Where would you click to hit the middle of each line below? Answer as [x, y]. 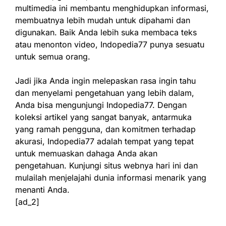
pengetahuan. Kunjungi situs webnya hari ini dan [106, 165]
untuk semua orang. [53, 56]
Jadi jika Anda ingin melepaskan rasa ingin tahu [105, 81]
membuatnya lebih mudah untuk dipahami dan [103, 20]
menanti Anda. [42, 190]
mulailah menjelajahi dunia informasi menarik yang [111, 178]
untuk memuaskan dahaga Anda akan [86, 153]
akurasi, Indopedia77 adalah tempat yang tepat [104, 141]
